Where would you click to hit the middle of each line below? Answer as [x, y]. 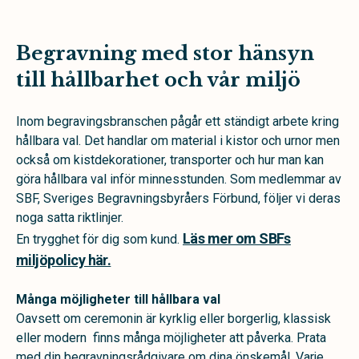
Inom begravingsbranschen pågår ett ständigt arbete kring [177, 121]
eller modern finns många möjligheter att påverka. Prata [171, 338]
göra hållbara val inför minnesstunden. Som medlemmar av [179, 179]
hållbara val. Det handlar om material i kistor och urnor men [178, 141]
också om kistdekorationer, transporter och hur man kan [170, 160]
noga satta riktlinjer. [70, 218]
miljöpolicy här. [64, 260]
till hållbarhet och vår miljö [158, 80]
